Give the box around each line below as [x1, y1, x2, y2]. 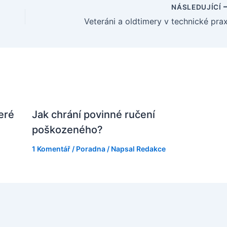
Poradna [75, 144, 105, 154]
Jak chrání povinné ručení [31, 108, 155, 121]
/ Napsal [105, 144, 136, 154]
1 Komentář [31, 144, 70, 154]
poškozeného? [31, 124, 103, 136]
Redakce [136, 144, 166, 154]
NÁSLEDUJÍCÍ [171, 3, 223, 11]
